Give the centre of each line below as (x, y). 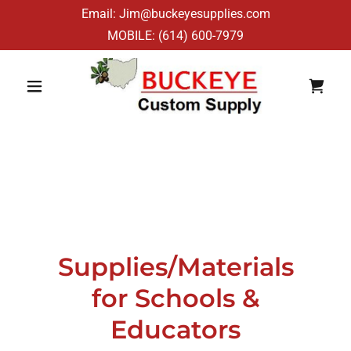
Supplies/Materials (175, 267)
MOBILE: (133, 36)
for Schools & (175, 299)
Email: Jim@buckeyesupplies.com (175, 14)
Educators (175, 330)
